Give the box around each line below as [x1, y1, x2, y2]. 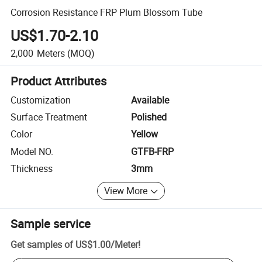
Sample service [11, 215, 91, 232]
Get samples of [11, 237, 74, 251]
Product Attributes [11, 73, 107, 89]
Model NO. [11, 144, 54, 158]
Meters [36, 46, 65, 60]
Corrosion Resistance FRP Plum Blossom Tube [11, 5, 203, 19]
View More [104, 184, 148, 198]
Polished [131, 111, 167, 124]
